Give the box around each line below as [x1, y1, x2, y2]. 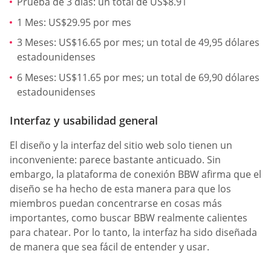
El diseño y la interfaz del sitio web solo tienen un [10, 139, 232, 152]
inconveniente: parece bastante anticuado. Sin [10, 153, 221, 166]
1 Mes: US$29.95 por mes [17, 15, 131, 29]
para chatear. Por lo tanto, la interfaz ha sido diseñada [10, 226, 257, 239]
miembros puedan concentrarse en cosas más [10, 197, 222, 210]
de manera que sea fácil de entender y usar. [10, 240, 209, 253]
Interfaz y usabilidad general [10, 113, 158, 128]
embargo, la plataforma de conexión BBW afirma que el [10, 168, 261, 181]
